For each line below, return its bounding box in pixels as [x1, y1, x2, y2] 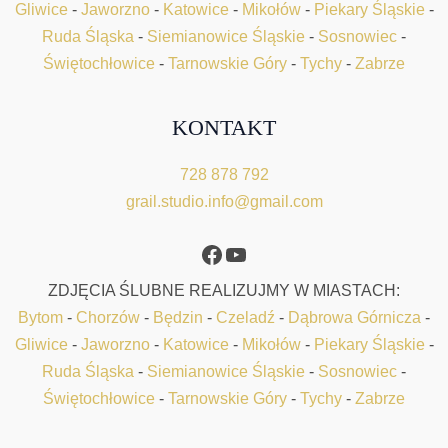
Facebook [199, 239, 303, 267]
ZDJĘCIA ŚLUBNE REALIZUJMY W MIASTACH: [48, 282, 400, 299]
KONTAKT [172, 115, 276, 140]
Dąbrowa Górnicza [288, 309, 421, 326]
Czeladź [216, 309, 275, 326]
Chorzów [76, 309, 140, 326]
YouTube [223, 239, 316, 267]
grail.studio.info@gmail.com [125, 193, 323, 210]
